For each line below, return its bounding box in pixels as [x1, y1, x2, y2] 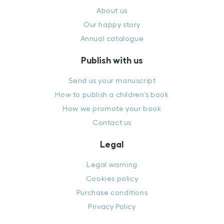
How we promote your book [62, 104, 161, 112]
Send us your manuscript [68, 76, 156, 84]
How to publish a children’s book [55, 90, 169, 98]
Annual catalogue [80, 34, 144, 42]
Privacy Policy [88, 202, 136, 210]
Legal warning [86, 160, 137, 168]
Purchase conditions [76, 188, 148, 196]
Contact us [92, 118, 131, 126]
